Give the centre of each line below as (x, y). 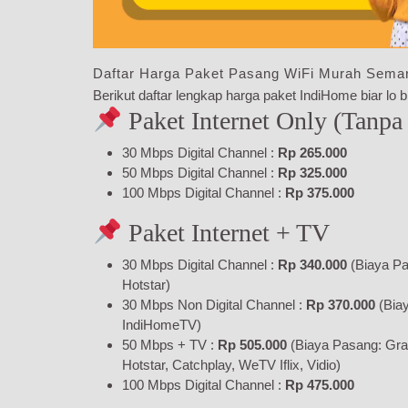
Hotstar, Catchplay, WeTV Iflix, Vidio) (231, 364)
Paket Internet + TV (225, 232)
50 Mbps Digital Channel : (200, 172)
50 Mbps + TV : (170, 344)
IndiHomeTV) (162, 324)
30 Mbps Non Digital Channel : (214, 304)
